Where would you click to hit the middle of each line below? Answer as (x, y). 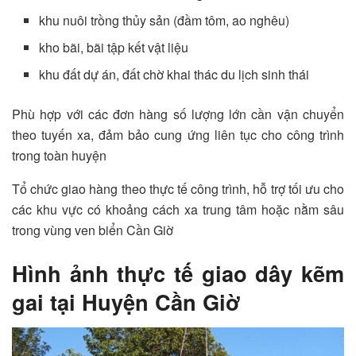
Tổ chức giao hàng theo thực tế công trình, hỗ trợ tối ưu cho (178, 189)
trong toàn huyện (59, 156)
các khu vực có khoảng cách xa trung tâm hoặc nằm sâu (178, 210)
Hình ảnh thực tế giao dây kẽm (178, 273)
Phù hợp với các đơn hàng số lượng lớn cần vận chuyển (178, 114)
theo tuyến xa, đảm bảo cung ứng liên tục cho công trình (178, 135)
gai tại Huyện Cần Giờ (126, 302)
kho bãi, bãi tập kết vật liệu (114, 48)
